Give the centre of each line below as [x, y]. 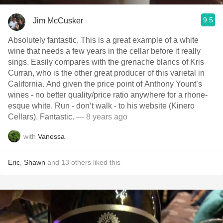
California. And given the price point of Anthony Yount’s [105, 84]
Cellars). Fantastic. [41, 117]
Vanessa [51, 136]
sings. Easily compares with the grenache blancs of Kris [106, 62]
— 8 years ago [101, 117]
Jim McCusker [58, 20]
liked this [106, 162]
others [81, 162]
